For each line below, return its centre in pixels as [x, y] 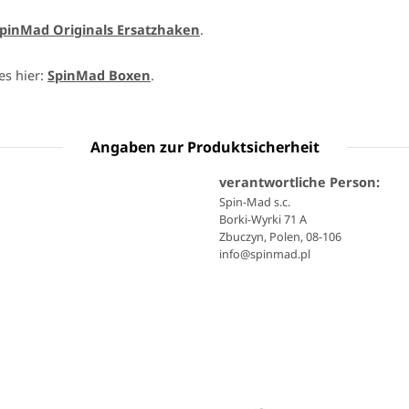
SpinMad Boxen [99, 75]
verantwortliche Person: [299, 182]
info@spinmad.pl [265, 254]
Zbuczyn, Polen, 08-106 [280, 237]
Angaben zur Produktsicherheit [204, 147]
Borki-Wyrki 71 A [263, 220]
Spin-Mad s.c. [255, 202]
